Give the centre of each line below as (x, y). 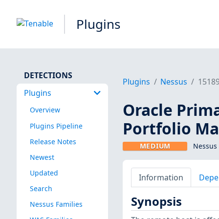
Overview (45, 110)
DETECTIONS (48, 75)
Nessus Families (56, 204)
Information (161, 177)
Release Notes (53, 141)
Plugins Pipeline (56, 126)
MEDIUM (155, 146)
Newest (42, 157)
